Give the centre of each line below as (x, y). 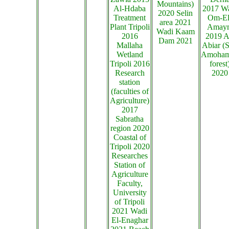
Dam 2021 (175, 41)
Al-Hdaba (130, 8)
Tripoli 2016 (130, 64)
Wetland (130, 54)
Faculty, (130, 183)
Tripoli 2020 (130, 146)
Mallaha (130, 45)
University (130, 192)
